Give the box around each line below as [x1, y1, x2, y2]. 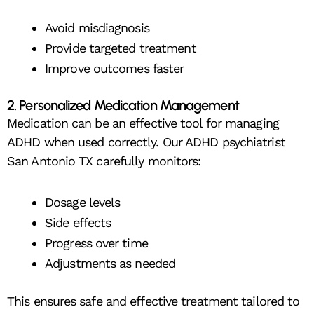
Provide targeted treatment [45, 41, 196, 56]
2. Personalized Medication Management [7, 97, 239, 114]
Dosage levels [45, 194, 121, 210]
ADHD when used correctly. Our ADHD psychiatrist [7, 135, 285, 150]
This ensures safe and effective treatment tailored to [7, 293, 300, 308]
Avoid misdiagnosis [45, 20, 149, 36]
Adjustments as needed [45, 255, 176, 271]
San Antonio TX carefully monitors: [7, 153, 201, 169]
